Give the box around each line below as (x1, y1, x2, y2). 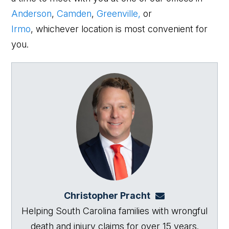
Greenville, (97, 8, 141, 19)
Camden (57, 8, 92, 19)
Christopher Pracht (63, 190, 150, 201)
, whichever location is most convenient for (31, 23, 208, 34)
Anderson (11, 8, 52, 19)
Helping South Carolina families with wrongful (21, 205, 208, 216)
